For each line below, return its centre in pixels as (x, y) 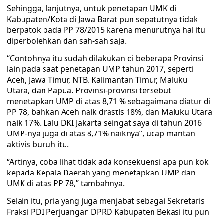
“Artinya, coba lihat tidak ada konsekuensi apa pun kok (108, 162)
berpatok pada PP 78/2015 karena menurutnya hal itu (106, 30)
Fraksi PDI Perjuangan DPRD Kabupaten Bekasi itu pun (108, 212)
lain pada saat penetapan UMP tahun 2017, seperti (100, 69)
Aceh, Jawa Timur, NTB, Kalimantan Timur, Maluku (97, 80)
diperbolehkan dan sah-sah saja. (67, 41)
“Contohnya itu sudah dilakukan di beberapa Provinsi (105, 58)
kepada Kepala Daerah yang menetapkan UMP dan (101, 173)
